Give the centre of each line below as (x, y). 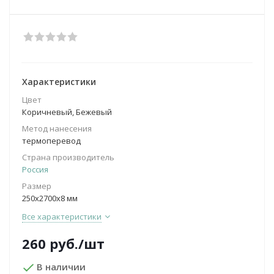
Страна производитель (68, 157)
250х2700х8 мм (50, 198)
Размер (37, 186)
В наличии (61, 267)
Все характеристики (62, 217)
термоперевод (51, 141)
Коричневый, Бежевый (67, 112)
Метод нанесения (57, 128)
